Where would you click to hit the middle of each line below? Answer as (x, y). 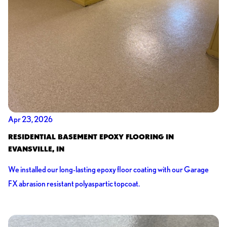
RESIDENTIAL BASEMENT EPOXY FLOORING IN (91, 137)
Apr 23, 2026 (30, 119)
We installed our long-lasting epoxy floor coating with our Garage (108, 170)
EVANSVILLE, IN (36, 149)
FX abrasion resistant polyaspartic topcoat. (74, 184)
